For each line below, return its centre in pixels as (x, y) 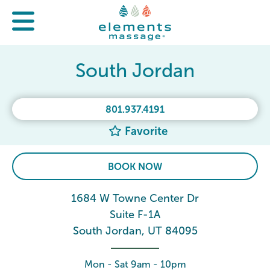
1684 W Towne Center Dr (135, 198)
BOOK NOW (135, 167)
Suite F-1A (135, 215)
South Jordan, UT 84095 (135, 231)
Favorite (144, 131)
